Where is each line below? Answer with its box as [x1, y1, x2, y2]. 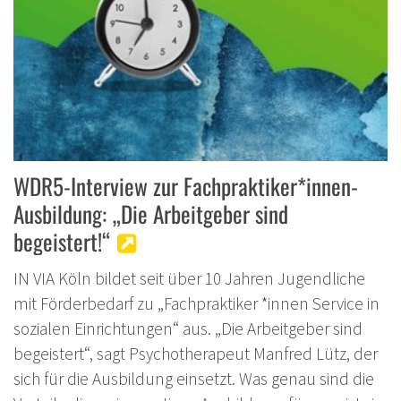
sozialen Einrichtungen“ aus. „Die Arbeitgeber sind [13, 317, 363, 339]
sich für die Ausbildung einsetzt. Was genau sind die [13, 367, 374, 389]
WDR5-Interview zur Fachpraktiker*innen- [13, 168, 358, 202]
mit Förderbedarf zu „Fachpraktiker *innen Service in [13, 292, 380, 314]
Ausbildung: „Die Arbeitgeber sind [13, 196, 288, 230]
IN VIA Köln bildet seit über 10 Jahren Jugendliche [13, 267, 365, 289]
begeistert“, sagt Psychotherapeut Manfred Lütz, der [13, 342, 378, 364]
